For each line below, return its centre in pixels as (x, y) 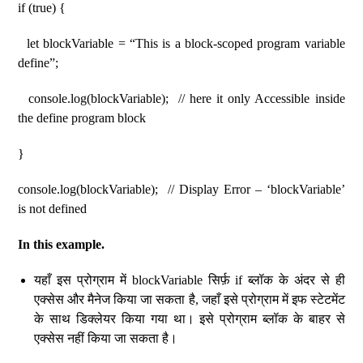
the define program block (82, 118)
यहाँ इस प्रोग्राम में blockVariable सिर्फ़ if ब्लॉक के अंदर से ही (190, 280)
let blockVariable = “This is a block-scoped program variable (181, 43)
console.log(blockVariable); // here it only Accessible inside (181, 98)
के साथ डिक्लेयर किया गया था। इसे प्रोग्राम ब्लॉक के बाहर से (190, 319)
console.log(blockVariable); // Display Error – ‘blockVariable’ (181, 189)
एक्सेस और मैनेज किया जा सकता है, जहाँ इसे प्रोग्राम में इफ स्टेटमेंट (190, 299)
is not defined (53, 209)
